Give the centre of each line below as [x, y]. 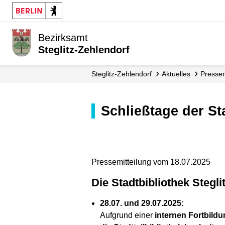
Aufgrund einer [127, 215]
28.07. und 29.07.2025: [142, 203]
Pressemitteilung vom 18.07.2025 [151, 162]
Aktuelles [178, 74]
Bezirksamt [63, 38]
